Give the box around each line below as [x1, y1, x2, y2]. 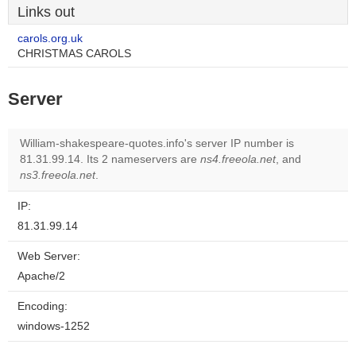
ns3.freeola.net [20, 169, 95, 181]
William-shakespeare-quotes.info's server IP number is [20, 137, 294, 149]
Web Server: [17, 250, 80, 262]
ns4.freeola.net [200, 153, 276, 165]
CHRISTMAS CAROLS [17, 48, 131, 60]
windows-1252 [17, 320, 90, 332]
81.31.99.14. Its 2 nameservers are [20, 153, 200, 165]
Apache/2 [17, 270, 65, 282]
